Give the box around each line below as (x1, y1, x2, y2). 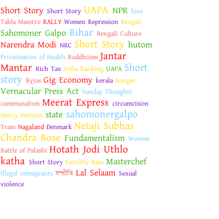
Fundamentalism (65, 131, 125, 144)
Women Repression (64, 17, 118, 27)
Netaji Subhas (74, 118, 134, 133)
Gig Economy (44, 73, 92, 86)
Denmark (46, 122, 72, 132)
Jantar (100, 48, 126, 64)
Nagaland (18, 122, 44, 132)
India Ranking (64, 64, 104, 74)
